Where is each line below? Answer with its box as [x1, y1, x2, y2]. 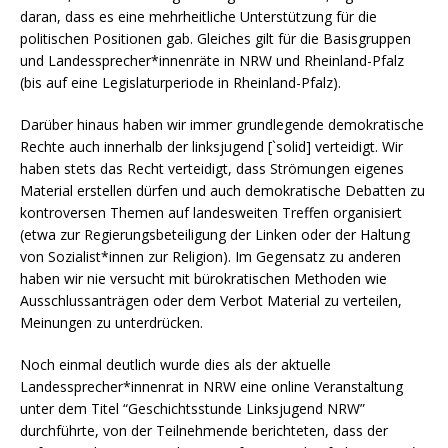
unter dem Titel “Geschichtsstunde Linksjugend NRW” [20, 398, 365, 418]
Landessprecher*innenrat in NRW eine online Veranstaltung [20, 376, 403, 396]
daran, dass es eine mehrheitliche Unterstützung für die [20, 6, 377, 26]
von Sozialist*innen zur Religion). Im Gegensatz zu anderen [20, 246, 401, 266]
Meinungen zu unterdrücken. [20, 312, 203, 332]
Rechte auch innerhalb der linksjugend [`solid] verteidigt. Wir [20, 136, 403, 156]
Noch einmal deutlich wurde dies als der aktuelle [20, 354, 331, 374]
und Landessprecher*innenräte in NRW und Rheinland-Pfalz [20, 50, 404, 70]
